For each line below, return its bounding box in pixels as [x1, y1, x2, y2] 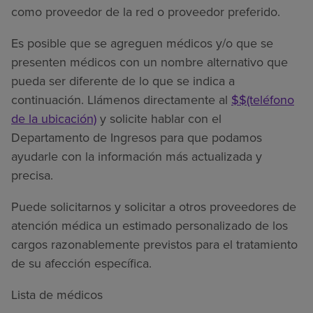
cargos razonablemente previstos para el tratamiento [11, 235, 298, 254]
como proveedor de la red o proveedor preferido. [11, 2, 280, 21]
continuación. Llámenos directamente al [11, 90, 231, 109]
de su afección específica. [11, 254, 152, 272]
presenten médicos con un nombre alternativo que [11, 52, 288, 71]
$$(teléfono [231, 90, 294, 109]
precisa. [11, 166, 53, 184]
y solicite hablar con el [96, 109, 221, 128]
